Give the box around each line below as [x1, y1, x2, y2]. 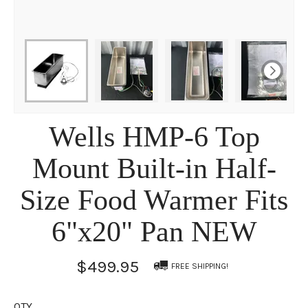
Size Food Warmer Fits [20, 184, 288, 216]
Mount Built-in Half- [32, 152, 276, 184]
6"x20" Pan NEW [51, 215, 257, 247]
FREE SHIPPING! [170, 261, 228, 271]
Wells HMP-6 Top [48, 120, 260, 153]
